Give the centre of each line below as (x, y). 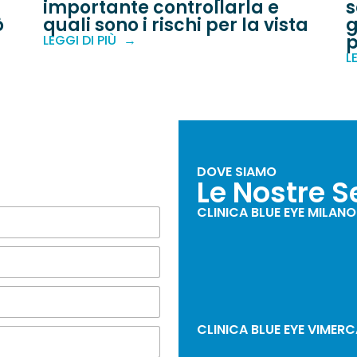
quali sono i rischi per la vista (176, 25)
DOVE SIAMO (236, 172)
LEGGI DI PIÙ (80, 41)
